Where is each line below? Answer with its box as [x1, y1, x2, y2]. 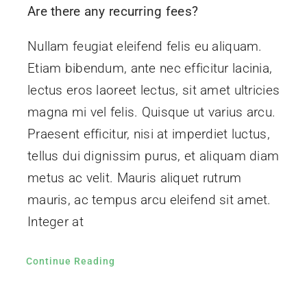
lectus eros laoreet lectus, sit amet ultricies [27, 82, 280, 98]
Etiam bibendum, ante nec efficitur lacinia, [27, 60, 273, 76]
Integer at [27, 213, 84, 230]
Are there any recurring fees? [27, 3, 199, 19]
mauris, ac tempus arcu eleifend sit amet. [27, 191, 271, 208]
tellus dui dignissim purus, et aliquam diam [27, 147, 280, 164]
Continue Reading [25, 255, 115, 267]
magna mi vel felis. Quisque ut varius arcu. [27, 103, 276, 120]
